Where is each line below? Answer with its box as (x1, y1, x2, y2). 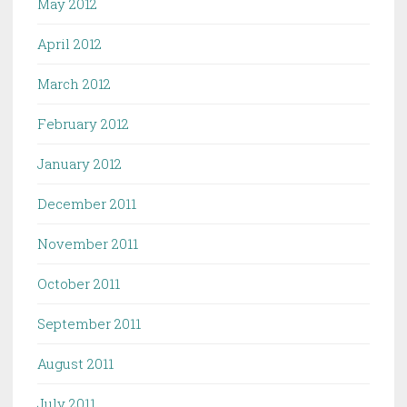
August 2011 (37, 353, 114, 372)
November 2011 (37, 233, 138, 253)
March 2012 (37, 74, 111, 93)
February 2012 (37, 114, 129, 133)
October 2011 (37, 273, 120, 293)
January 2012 (37, 154, 122, 173)
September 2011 (37, 313, 141, 333)
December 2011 (37, 194, 136, 213)
